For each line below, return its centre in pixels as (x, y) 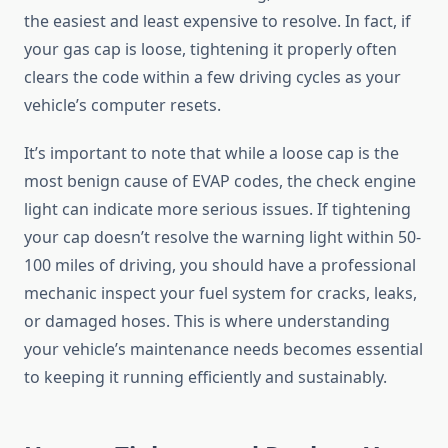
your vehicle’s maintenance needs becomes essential (223, 349)
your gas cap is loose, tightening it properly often (210, 49)
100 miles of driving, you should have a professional (220, 265)
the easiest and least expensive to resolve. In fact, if (217, 21)
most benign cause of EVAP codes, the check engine (220, 181)
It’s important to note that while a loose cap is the (211, 153)
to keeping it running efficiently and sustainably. (205, 377)
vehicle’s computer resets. (122, 105)
